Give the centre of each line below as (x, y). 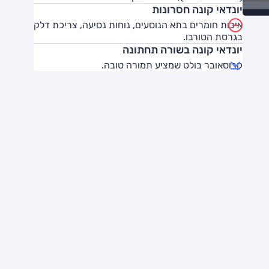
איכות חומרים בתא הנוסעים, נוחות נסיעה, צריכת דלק (138, 25)
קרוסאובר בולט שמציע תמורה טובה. (172, 65)
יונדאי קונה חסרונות (197, 10)
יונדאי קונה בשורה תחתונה (183, 50)
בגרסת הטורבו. (213, 37)
